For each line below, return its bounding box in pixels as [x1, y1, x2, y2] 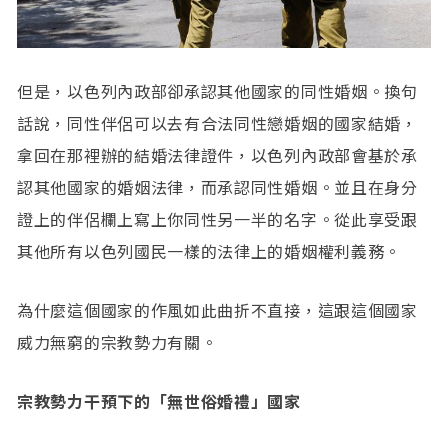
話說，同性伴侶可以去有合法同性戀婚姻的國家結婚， [17, 110, 418, 135]
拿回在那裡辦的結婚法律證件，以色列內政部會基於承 [17, 142, 418, 167]
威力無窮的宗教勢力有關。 [17, 330, 218, 355]
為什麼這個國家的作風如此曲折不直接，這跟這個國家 [17, 298, 418, 323]
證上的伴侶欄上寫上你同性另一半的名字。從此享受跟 [17, 206, 418, 231]
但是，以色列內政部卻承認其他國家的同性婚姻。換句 [17, 78, 418, 103]
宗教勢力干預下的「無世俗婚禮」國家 [17, 389, 301, 414]
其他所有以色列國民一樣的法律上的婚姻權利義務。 [17, 238, 402, 263]
